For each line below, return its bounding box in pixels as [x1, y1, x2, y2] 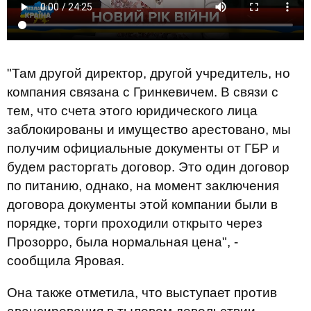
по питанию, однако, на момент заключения [7, 178, 279, 193]
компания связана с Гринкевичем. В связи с [7, 84, 278, 99]
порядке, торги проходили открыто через [7, 215, 262, 230]
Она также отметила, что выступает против [7, 285, 277, 300]
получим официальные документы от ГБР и [7, 140, 280, 155]
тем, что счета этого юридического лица [7, 103, 258, 118]
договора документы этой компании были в [7, 196, 278, 212]
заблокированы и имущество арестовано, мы [7, 121, 291, 137]
